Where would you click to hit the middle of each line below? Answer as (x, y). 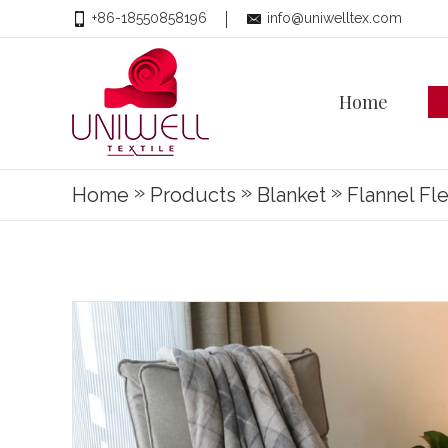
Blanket (291, 195)
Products (193, 195)
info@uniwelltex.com (334, 18)
